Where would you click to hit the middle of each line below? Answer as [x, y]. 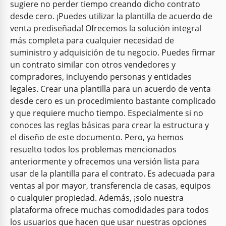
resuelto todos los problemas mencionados [93, 150]
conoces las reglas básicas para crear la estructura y [109, 125]
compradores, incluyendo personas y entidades [101, 77]
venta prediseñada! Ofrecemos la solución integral [106, 29]
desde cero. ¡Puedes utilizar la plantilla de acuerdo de [111, 16]
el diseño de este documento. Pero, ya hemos [97, 137]
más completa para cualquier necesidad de [92, 41]
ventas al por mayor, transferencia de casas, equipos [110, 186]
